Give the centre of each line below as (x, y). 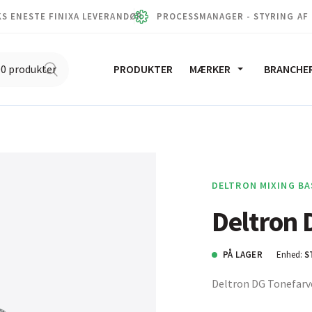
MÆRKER (210, 69)
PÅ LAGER (243, 255)
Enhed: (290, 255)
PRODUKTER (143, 69)
